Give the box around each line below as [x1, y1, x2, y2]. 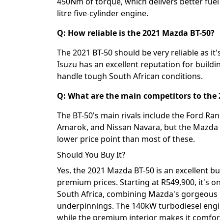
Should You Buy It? [57, 149, 125, 160]
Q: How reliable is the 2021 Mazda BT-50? [57, 27, 215, 38]
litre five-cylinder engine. [57, 7, 148, 19]
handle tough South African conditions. [57, 70, 203, 82]
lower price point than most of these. [57, 133, 195, 144]
